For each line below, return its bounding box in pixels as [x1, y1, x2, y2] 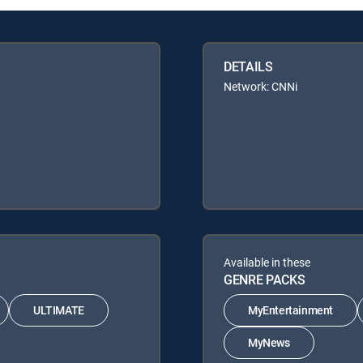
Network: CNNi [224, 78, 297, 94]
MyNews [248, 335, 290, 351]
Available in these [224, 254, 310, 270]
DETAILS [224, 57, 273, 75]
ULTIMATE [33, 302, 84, 318]
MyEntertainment [248, 302, 333, 318]
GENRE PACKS [224, 270, 305, 288]
